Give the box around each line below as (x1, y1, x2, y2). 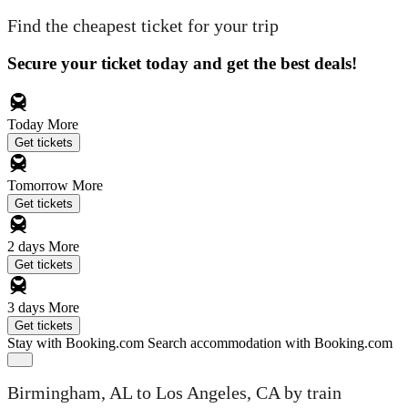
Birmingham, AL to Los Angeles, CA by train (7, 382, 342, 403)
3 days (7, 299, 48, 315)
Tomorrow (7, 177, 72, 193)
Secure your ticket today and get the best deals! (7, 53, 357, 73)
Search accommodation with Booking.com (148, 334, 393, 351)
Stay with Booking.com (7, 334, 144, 351)
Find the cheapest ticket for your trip (7, 15, 279, 36)
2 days (7, 238, 48, 254)
